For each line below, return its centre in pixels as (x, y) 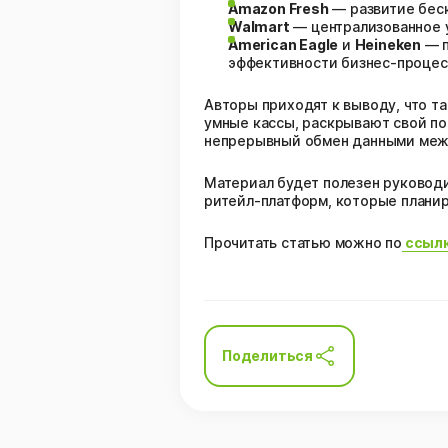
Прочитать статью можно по (303, 242)
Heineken (388, 44)
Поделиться (267, 355)
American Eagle (283, 44)
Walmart (259, 26)
